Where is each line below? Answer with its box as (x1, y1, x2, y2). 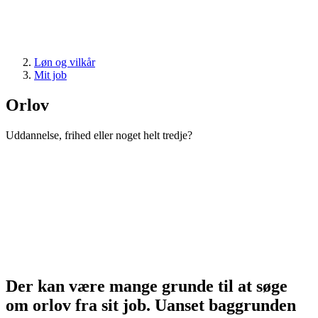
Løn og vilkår (34, 56, 95, 68)
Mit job (34, 69, 67, 81)
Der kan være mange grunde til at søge (6, 276, 287, 295)
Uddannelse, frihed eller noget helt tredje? (6, 128, 192, 141)
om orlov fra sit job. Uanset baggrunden (6, 295, 296, 314)
